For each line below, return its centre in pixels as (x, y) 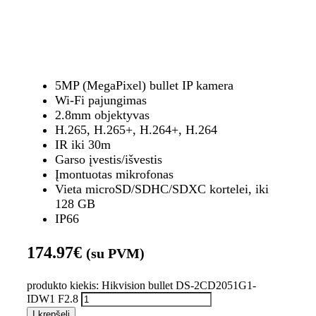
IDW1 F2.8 (52, 299)
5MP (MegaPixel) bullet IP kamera (144, 85)
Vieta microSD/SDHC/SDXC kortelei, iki (162, 189)
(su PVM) (115, 253)
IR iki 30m (83, 145)
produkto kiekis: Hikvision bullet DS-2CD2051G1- (141, 285)
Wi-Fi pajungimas (101, 100)
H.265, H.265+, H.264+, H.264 (136, 130)
